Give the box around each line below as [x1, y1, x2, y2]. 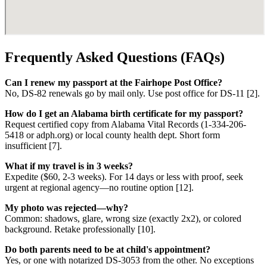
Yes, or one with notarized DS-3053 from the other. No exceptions [5, 255, 254, 266]
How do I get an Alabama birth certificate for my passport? [5, 108, 243, 119]
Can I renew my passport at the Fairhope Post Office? [5, 77, 222, 88]
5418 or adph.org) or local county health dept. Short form [5, 130, 220, 141]
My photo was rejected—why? [5, 203, 128, 213]
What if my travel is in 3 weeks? [5, 161, 133, 172]
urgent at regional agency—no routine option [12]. [5, 182, 194, 193]
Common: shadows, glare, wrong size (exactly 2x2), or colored [5, 213, 241, 224]
